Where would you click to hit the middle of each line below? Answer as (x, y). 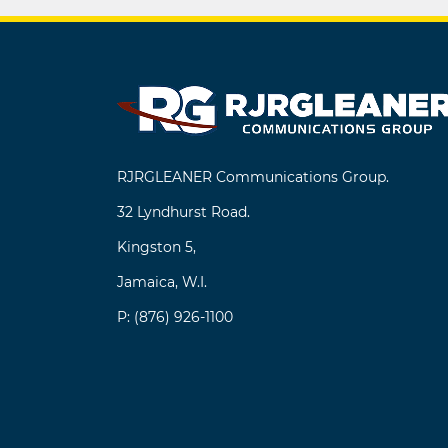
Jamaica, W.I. (162, 282)
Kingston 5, (156, 247)
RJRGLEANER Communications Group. (253, 177)
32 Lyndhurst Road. (183, 212)
